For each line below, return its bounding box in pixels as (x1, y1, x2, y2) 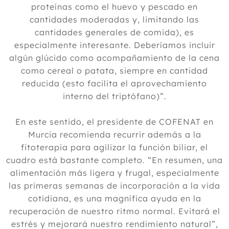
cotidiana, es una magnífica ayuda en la (28, 193, 201, 203)
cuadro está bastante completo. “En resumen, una (6, 155, 223, 165)
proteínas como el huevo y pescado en (31, 2, 198, 12)
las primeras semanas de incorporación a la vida (9, 180, 220, 191)
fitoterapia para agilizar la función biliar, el (21, 142, 208, 152)
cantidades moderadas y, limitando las (30, 14, 199, 25)
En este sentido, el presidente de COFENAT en (15, 117, 214, 127)
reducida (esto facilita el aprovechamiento (22, 78, 207, 88)
